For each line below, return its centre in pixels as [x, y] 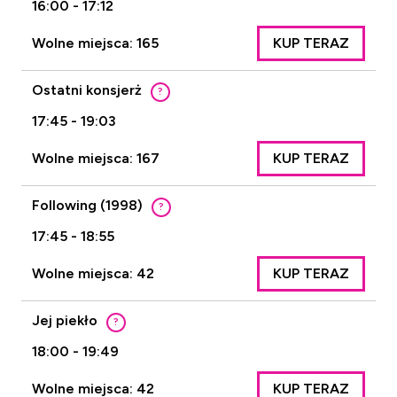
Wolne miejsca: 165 [95, 43]
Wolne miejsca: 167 [96, 158]
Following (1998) [87, 205]
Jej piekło [65, 320]
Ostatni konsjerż [87, 90]
